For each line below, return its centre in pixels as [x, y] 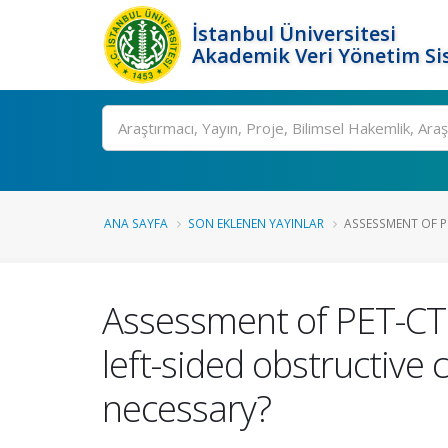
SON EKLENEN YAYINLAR [256, 223]
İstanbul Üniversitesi [294, 33]
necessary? [186, 408]
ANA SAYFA [136, 223]
